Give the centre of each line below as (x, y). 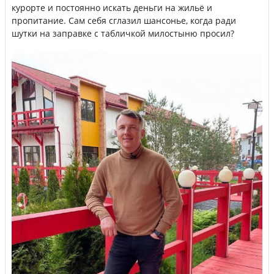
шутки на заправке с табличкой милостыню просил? (123, 34)
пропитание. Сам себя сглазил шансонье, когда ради (124, 21)
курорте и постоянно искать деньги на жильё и (112, 8)
